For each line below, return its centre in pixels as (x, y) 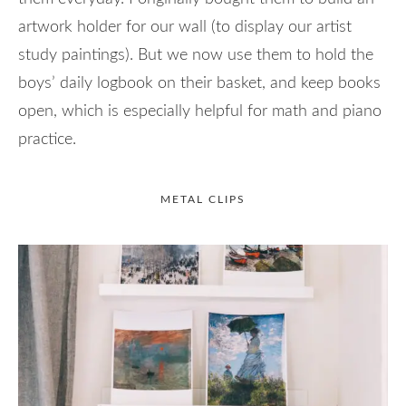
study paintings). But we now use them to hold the (196, 55)
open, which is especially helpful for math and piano (200, 111)
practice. (47, 139)
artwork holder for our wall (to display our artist (185, 27)
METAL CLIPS (203, 199)
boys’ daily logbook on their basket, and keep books (199, 83)
